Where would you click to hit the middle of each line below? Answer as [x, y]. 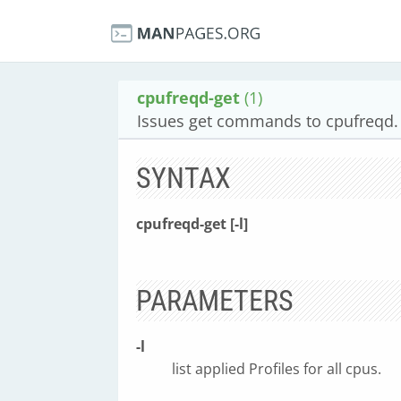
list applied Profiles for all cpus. [277, 369]
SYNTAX [183, 178]
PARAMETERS [215, 301]
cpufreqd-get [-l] [192, 224]
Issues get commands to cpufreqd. [268, 121]
